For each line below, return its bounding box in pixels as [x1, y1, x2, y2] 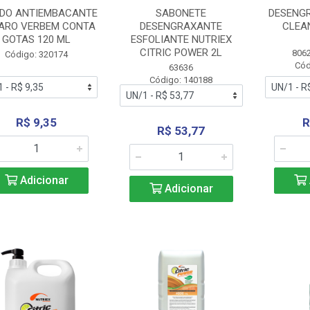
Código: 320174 [5, 49, 69, 60]
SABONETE [156, 7, 207, 19]
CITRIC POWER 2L [140, 46, 223, 59]
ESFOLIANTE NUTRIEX [130, 33, 232, 46]
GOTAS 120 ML [2, 33, 71, 46]
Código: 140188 [149, 75, 213, 85]
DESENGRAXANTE [140, 20, 223, 33]
